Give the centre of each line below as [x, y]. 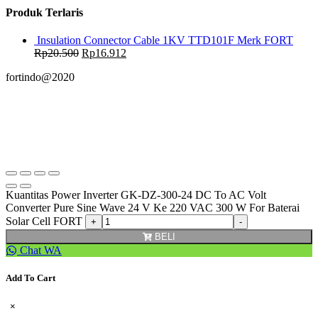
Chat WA [39, 250]
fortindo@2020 [40, 77]
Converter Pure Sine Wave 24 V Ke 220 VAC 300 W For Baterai [153, 208]
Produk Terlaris [44, 12]
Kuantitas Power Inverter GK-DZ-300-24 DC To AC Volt [136, 195]
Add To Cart [31, 278]
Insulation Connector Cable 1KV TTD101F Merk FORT [165, 40]
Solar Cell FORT [44, 221]
